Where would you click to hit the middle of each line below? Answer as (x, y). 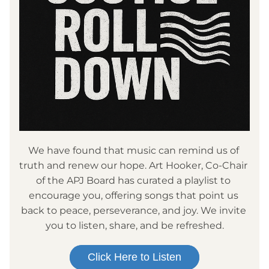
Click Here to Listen (134, 257)
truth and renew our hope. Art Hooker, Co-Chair (133, 165)
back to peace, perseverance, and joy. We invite (133, 210)
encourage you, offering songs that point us (133, 195)
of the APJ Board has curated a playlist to (133, 180)
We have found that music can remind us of (133, 150)
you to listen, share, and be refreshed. (134, 225)
